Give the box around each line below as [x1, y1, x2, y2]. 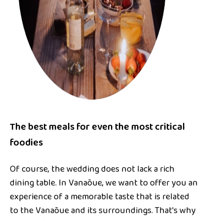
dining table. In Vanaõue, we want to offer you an [10, 176, 198, 191]
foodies [10, 135, 43, 151]
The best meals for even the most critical [10, 119, 185, 136]
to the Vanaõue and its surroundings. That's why [10, 203, 196, 219]
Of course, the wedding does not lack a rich [10, 162, 175, 177]
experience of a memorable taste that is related [10, 189, 189, 205]
